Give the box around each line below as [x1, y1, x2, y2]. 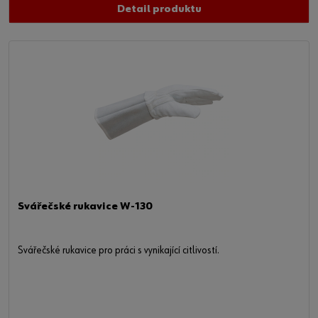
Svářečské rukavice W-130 [18, 202, 153, 213]
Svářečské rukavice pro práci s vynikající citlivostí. [18, 246, 219, 257]
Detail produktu [116, 4, 202, 16]
